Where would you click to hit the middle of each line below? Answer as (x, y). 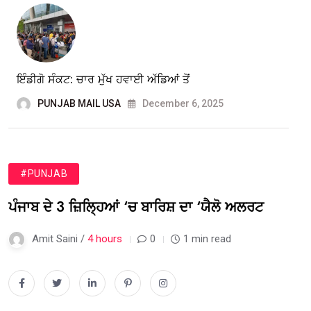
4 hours (105, 238)
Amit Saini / (60, 238)
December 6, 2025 (182, 103)
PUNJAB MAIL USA (79, 103)
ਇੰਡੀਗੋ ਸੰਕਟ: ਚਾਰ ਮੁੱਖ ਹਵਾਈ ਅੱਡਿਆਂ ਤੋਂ (103, 79)
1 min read (207, 238)
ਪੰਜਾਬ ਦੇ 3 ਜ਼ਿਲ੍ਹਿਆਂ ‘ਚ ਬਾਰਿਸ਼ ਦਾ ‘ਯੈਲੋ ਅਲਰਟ (136, 207)
